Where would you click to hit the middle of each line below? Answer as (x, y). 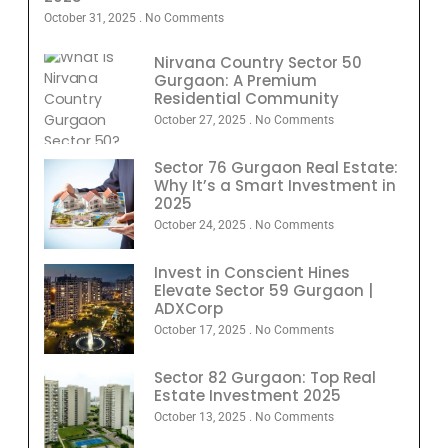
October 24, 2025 (201, 225)
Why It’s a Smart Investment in (275, 186)
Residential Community (246, 99)
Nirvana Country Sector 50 (258, 63)
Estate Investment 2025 (247, 396)
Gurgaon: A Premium (235, 81)
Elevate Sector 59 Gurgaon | (263, 291)
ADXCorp (188, 309)
